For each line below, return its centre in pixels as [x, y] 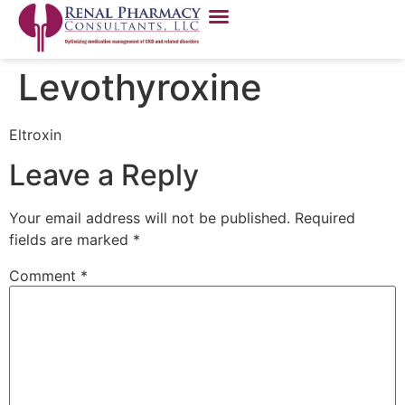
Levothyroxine [140, 87]
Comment [45, 276]
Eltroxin [35, 135]
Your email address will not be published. [150, 218]
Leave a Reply [104, 175]
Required [325, 218]
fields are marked [71, 240]
